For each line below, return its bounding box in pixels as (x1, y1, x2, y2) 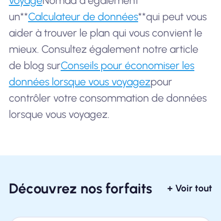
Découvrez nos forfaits (8, 180, 152, 197)
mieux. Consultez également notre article (8, 42, 198, 55)
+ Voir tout (167, 182, 213, 194)
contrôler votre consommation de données (8, 91, 207, 104)
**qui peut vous (138, 10, 207, 23)
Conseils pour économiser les (60, 59, 194, 72)
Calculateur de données (28, 10, 138, 23)
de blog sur (8, 59, 61, 72)
